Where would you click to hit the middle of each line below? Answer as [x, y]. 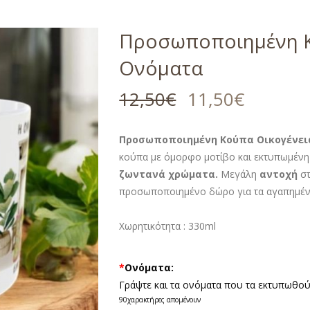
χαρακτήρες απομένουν [164, 299]
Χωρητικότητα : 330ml [168, 226]
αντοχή [279, 174]
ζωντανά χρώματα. [169, 174]
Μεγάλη [239, 174]
